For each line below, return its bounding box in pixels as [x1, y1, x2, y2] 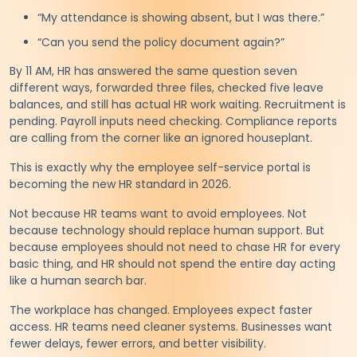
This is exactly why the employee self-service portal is [10, 159, 311, 175]
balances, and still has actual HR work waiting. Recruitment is [10, 96, 346, 112]
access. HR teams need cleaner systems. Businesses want [10, 318, 332, 335]
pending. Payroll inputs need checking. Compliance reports [10, 112, 337, 129]
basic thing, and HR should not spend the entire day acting [10, 255, 335, 272]
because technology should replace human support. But [10, 222, 324, 238]
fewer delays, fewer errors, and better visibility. [10, 335, 266, 351]
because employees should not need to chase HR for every [10, 238, 340, 255]
